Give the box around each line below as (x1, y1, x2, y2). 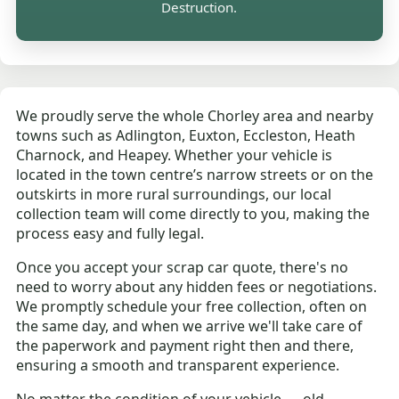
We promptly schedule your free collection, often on (16, 296, 368, 316)
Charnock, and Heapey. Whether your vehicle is (16, 144, 333, 165)
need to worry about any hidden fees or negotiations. (16, 276, 378, 297)
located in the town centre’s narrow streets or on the (16, 164, 374, 184)
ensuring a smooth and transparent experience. (16, 354, 340, 375)
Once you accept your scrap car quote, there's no (16, 256, 349, 277)
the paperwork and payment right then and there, (16, 335, 354, 355)
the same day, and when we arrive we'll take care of (16, 315, 363, 336)
